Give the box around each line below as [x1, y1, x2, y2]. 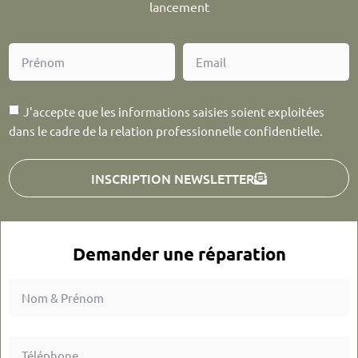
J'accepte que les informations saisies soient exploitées [23, 104, 324, 120]
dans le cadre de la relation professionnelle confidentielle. [9, 123, 323, 139]
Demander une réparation [72, 242, 286, 265]
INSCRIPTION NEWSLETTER [91, 169, 254, 187]
